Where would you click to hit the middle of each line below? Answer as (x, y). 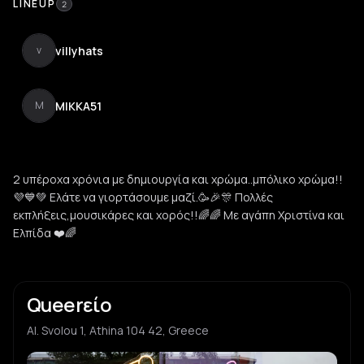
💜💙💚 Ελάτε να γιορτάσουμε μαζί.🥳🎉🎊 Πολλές (143, 197)
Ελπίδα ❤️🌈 (45, 233)
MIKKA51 (78, 106)
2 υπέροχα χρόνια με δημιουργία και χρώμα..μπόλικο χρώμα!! (178, 179)
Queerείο (69, 304)
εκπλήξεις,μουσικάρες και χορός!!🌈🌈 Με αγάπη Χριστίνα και (179, 215)
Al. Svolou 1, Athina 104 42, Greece (118, 330)
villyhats (79, 50)
